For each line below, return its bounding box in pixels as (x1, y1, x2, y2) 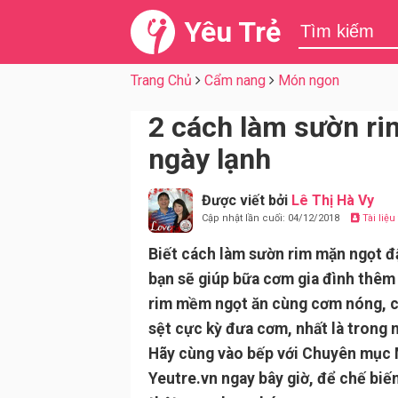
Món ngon (278, 72, 339, 89)
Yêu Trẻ (184, 15, 281, 49)
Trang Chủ (131, 72, 192, 89)
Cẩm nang (204, 72, 266, 89)
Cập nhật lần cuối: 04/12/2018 (202, 212, 342, 224)
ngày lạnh (148, 142, 271, 176)
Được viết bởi (202, 192, 291, 209)
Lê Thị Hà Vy (291, 192, 374, 209)
